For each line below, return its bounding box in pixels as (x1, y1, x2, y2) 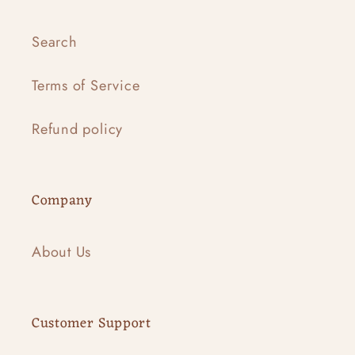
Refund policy (32, 118, 124, 139)
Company (32, 188, 93, 213)
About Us (32, 241, 92, 262)
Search (32, 31, 78, 52)
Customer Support (32, 311, 151, 336)
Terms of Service (32, 74, 140, 96)
